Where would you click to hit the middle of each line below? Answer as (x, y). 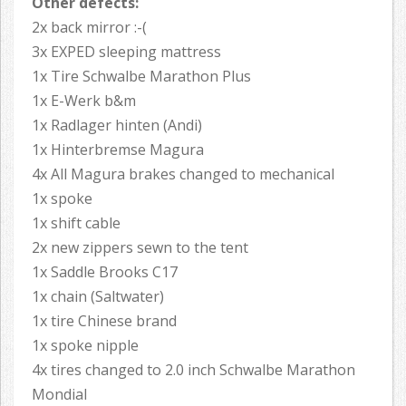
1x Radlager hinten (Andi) (117, 126)
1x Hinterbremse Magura (118, 150)
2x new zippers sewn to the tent (140, 248)
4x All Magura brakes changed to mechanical (183, 174)
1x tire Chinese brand (104, 321)
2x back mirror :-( (89, 28)
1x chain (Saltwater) (98, 297)
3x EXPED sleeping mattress (126, 52)
